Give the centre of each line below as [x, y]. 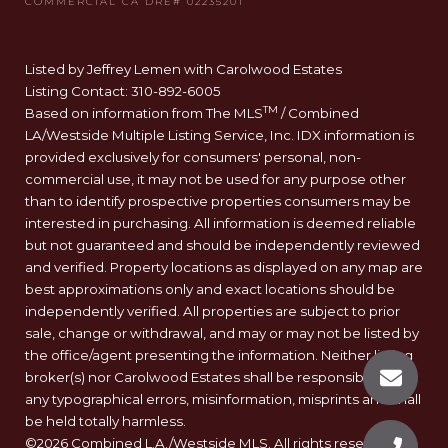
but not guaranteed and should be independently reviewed [222, 245]
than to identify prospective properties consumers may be [218, 201]
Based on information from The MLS [144, 113]
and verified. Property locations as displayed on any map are [224, 267]
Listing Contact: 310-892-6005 [124, 91]
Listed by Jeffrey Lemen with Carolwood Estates [183, 69]
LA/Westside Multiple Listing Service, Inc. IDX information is [219, 135]
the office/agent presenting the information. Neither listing [219, 355]
